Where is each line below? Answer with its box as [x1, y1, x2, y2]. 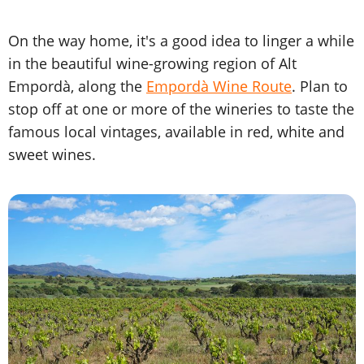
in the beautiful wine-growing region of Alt [8, 54, 297, 74]
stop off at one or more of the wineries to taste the [8, 99, 354, 119]
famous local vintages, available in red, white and [8, 122, 344, 142]
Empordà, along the [8, 76, 146, 97]
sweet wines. [8, 145, 96, 165]
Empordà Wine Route [146, 76, 292, 97]
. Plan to [292, 76, 348, 97]
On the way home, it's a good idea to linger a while [8, 31, 354, 51]
